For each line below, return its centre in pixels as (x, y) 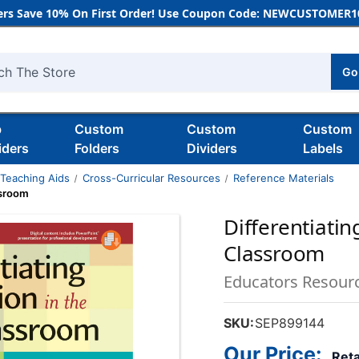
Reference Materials (283, 178)
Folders (97, 148)
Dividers (212, 148)
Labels (323, 148)
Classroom (274, 253)
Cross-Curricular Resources (151, 178)
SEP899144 (290, 323)
